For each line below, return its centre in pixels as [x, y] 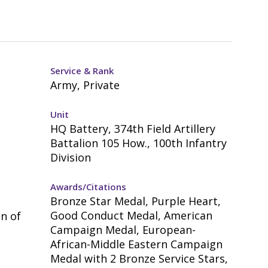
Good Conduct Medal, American [132, 215]
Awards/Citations [89, 187]
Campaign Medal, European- [123, 230]
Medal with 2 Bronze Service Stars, [139, 258]
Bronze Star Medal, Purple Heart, [136, 201]
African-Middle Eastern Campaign [137, 244]
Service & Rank [82, 71]
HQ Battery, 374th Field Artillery [133, 129]
